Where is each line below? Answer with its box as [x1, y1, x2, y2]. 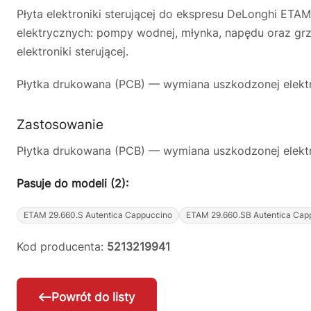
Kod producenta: [17, 239, 107, 253]
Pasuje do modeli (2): [17, 176, 128, 190]
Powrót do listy [51, 290, 135, 305]
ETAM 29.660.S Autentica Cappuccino [24, 210, 172, 220]
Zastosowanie [17, 117, 103, 133]
